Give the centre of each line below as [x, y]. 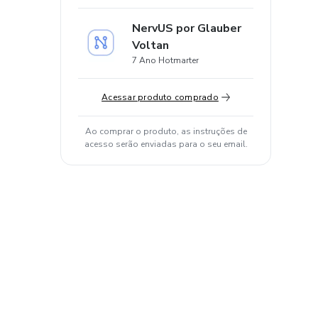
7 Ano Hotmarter [165, 60]
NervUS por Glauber [187, 28]
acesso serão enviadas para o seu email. [166, 144]
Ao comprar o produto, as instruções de [166, 131]
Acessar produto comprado [160, 97]
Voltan [150, 45]
